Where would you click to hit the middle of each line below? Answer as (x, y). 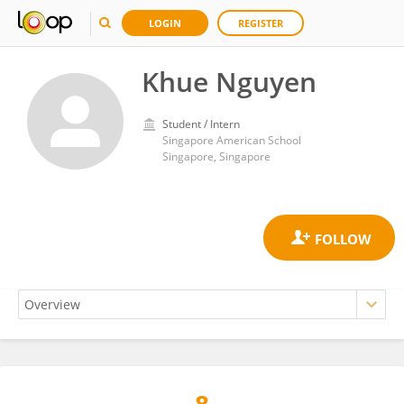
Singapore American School (232, 140)
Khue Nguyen (229, 82)
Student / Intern (201, 124)
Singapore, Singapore (216, 156)
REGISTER (261, 23)
